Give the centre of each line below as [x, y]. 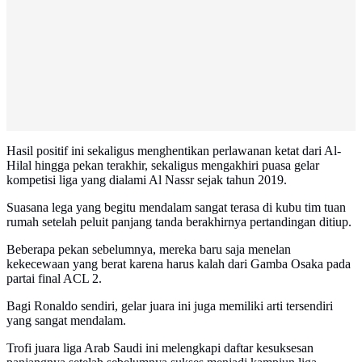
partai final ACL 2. [54, 279]
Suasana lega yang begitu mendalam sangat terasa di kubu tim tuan [176, 208]
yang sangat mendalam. [66, 321]
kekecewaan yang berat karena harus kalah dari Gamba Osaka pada [179, 264]
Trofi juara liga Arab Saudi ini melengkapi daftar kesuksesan [160, 348]
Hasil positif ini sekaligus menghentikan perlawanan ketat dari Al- [174, 151]
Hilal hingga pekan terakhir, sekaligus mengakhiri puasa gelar [163, 166]
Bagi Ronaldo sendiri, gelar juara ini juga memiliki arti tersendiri [170, 306]
